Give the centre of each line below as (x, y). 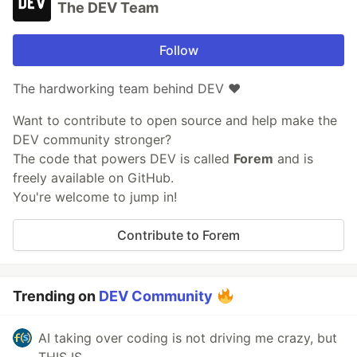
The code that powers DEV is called (123, 158)
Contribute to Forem (178, 235)
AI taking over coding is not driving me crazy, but (188, 337)
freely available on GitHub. (93, 177)
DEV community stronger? (92, 139)
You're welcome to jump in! (95, 196)
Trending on (56, 296)
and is (293, 158)
